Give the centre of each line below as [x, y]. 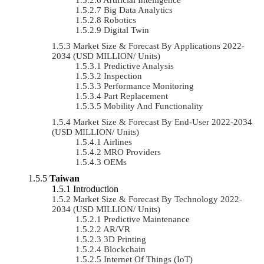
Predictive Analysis [139, 66]
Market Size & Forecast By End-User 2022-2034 [163, 122]
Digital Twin [126, 30]
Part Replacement [136, 96]
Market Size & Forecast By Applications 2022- [159, 46]
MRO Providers [132, 152]
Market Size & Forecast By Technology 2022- [158, 199]
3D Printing [125, 239]
